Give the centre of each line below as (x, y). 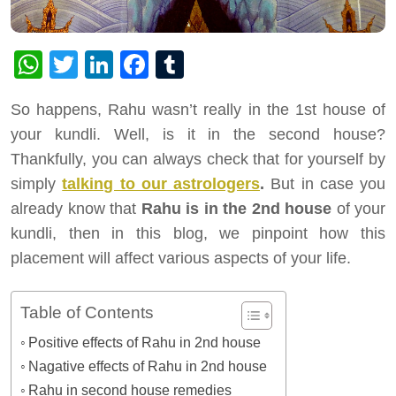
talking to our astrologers (161, 184)
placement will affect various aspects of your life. (181, 259)
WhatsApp (108, 65)
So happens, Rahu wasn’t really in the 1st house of (198, 110)
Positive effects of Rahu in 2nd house (145, 343)
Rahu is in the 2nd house (236, 209)
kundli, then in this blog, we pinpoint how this (198, 234)
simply (37, 184)
